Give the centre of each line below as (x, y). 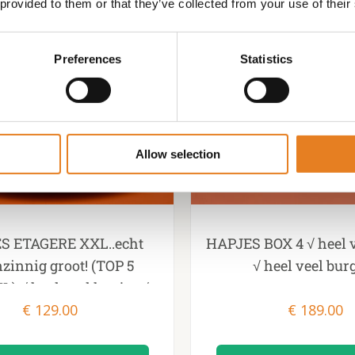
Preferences (88, 59)
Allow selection (177, 154)
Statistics (266, 59)
